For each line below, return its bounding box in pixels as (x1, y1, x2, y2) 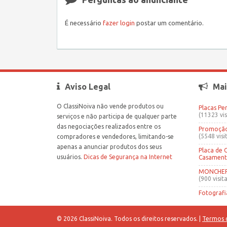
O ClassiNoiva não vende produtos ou (57, 102, 164, 109)
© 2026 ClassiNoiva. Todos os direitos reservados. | (57, 215, 202, 222)
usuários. (57, 153, 84, 160)
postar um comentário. (135, 19, 204, 26)
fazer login (103, 19, 135, 26)
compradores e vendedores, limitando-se (57, 133, 174, 140)
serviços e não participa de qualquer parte (57, 112, 177, 120)
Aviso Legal (65, 82, 110, 91)
